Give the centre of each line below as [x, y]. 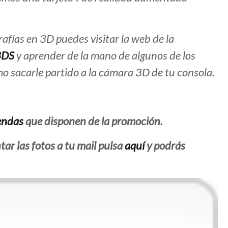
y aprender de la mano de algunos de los [105, 55]
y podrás [166, 146]
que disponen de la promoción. [94, 121]
